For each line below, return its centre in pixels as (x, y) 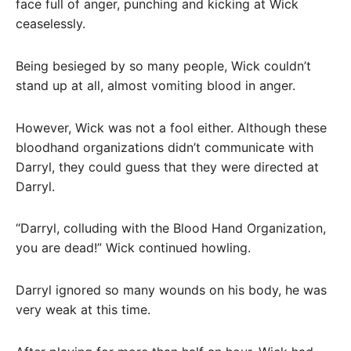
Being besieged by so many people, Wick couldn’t (163, 65)
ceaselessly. (51, 24)
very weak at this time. (83, 310)
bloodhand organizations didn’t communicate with (165, 147)
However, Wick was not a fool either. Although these (171, 127)
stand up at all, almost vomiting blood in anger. (156, 85)
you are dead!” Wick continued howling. (133, 248)
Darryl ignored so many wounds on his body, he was (171, 290)
